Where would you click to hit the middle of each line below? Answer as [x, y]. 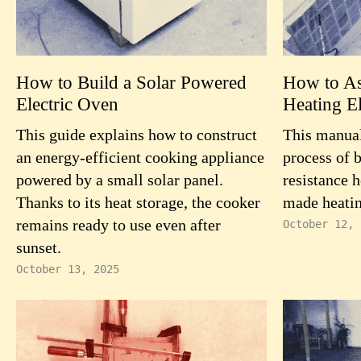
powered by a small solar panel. [120, 180]
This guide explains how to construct [137, 135]
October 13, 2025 [68, 269]
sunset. [39, 247]
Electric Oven [67, 104]
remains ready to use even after [118, 225]
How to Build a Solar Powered [131, 82]
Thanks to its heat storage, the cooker [138, 202]
